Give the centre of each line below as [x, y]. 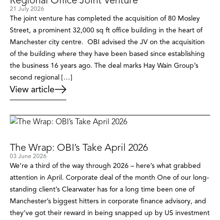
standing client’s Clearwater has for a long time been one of [102, 190]
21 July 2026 [27, 9]
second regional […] [41, 77]
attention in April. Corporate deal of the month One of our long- [110, 178]
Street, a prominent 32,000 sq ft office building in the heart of [106, 30]
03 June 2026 [28, 156]
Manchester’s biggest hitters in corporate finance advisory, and [108, 201]
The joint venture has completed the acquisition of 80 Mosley [105, 18]
